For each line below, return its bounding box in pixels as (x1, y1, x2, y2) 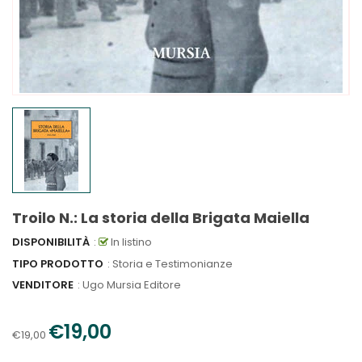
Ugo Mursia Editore (82, 277, 181, 293)
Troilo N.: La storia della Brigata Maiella (12, 208, 309, 229)
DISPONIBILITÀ (12, 234, 90, 250)
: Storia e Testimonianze (107, 255, 233, 271)
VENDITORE (12, 277, 74, 293)
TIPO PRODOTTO (12, 255, 103, 271)
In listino (108, 234, 152, 250)
